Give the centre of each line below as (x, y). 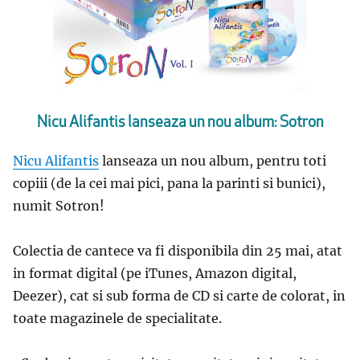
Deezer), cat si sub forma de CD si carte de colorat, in (179, 295)
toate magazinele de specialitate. (117, 318)
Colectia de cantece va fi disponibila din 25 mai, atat (178, 250)
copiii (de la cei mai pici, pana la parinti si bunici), (169, 183)
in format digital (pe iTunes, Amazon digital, (155, 273)
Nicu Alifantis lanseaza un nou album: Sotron (180, 124)
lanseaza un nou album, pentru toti (213, 160)
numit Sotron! (59, 205)
